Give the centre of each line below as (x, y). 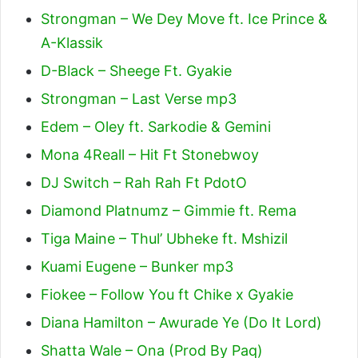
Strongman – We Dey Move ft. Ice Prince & (184, 19)
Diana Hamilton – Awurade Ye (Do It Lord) (181, 322)
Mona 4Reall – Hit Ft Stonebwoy (150, 155)
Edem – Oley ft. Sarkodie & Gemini (156, 127)
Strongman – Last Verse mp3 (139, 99)
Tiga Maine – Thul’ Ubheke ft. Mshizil (164, 239)
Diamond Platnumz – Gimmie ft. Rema (169, 211)
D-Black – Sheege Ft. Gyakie (136, 71)
